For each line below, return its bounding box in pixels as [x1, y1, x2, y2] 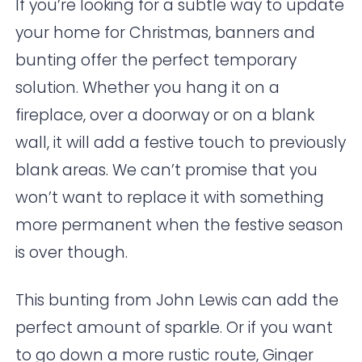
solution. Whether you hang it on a [15, 77, 280, 99]
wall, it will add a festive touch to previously [15, 132, 347, 154]
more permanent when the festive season [15, 214, 344, 237]
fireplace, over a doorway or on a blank [15, 104, 315, 127]
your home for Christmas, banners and [15, 22, 316, 44]
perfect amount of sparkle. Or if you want [15, 317, 334, 339]
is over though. [15, 242, 128, 264]
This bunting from [15, 289, 157, 312]
